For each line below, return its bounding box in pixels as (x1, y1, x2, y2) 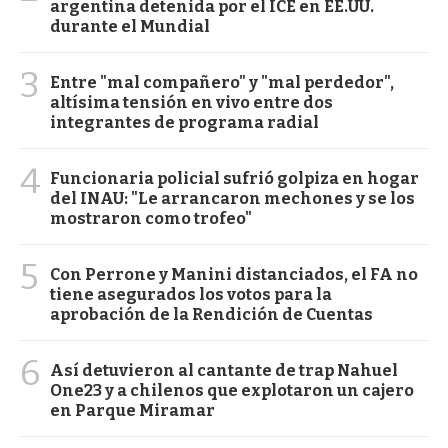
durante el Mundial (50, 16, 210, 36)
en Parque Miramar (50, 400, 215, 420)
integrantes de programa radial (50, 112, 319, 132)
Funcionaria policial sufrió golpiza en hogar (50, 168, 419, 188)
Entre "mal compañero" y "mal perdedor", (50, 72, 394, 92)
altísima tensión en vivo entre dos (50, 92, 333, 112)
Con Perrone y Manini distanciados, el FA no (50, 264, 418, 284)
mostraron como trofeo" (50, 208, 252, 228)
